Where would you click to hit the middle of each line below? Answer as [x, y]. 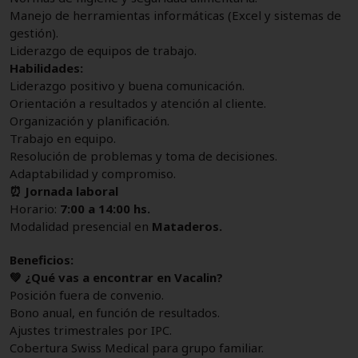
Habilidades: [46, 68]
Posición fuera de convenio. [87, 294]
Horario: [35, 208]
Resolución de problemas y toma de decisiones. [143, 155]
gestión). [34, 32]
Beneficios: [42, 259]
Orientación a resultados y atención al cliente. [138, 103]
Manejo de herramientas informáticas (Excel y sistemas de [175, 15]
